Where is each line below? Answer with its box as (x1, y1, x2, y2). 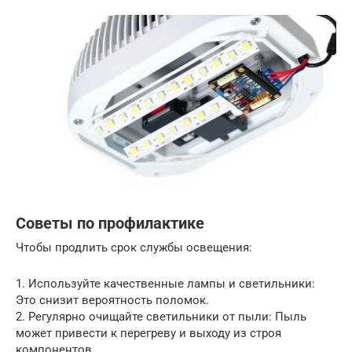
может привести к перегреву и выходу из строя (16, 325, 281, 340)
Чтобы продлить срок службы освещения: (16, 240, 252, 255)
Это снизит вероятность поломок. (16, 292, 209, 307)
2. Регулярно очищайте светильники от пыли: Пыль (16, 309, 306, 324)
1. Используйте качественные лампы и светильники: (16, 276, 315, 291)
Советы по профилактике (16, 214, 204, 233)
